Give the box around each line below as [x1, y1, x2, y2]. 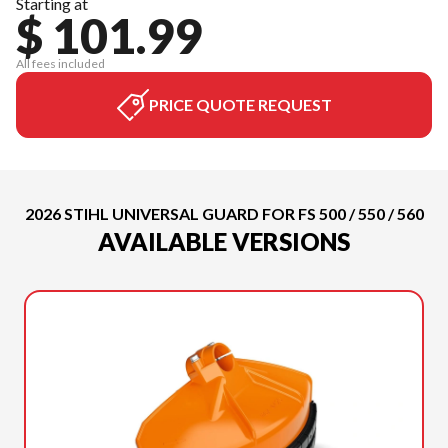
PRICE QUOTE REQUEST [148, 95, 332, 114]
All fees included [16, 56, 105, 71]
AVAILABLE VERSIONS [98, 227, 350, 256]
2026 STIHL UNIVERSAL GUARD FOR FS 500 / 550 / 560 [24, 204, 424, 223]
